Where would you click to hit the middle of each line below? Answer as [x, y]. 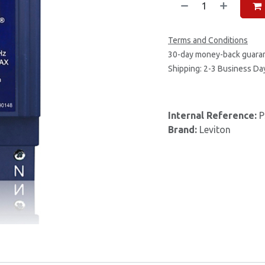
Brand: [184, 130]
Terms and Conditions [208, 40]
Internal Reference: [214, 115]
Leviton [215, 130]
